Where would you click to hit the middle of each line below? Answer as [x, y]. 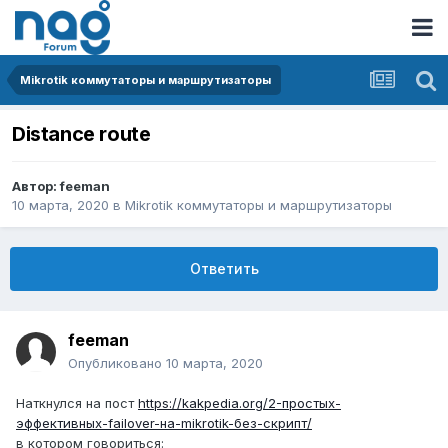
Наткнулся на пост [77, 403]
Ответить [224, 269]
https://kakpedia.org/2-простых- [239, 403]
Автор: [36, 186]
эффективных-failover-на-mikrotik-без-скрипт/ [164, 423]
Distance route [81, 134]
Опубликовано [117, 363]
